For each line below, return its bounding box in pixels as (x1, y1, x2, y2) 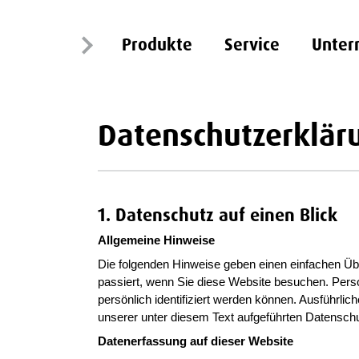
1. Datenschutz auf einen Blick (98, 204, 337, 225)
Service (224, 34, 280, 54)
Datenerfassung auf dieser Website (98, 334, 293, 348)
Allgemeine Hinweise (98, 233, 215, 247)
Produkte (122, 34, 192, 54)
